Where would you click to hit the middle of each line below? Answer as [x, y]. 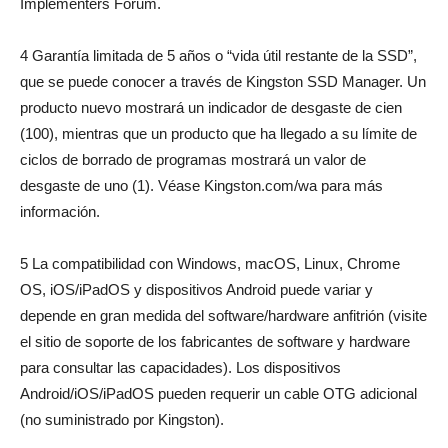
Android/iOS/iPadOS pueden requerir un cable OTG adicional [218, 394]
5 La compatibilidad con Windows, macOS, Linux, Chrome [210, 264]
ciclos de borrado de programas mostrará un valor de [193, 160]
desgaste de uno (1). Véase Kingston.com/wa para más [201, 186]
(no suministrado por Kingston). [122, 420]
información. [60, 212]
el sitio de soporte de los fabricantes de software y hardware [215, 342]
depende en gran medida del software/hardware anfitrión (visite [223, 316]
